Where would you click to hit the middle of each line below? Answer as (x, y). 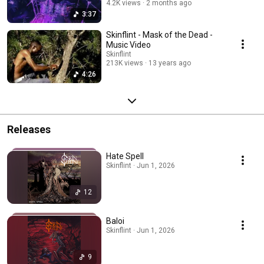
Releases (29, 129)
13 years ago (170, 63)
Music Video (128, 44)
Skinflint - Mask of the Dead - (159, 34)
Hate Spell (125, 156)
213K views (125, 63)
